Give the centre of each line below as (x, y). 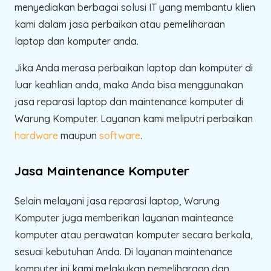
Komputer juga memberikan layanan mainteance (124, 217)
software (120, 135)
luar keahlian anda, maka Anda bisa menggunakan (129, 84)
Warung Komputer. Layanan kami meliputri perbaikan (134, 118)
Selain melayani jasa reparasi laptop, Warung (117, 201)
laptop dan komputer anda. (77, 41)
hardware (36, 135)
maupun (79, 135)
